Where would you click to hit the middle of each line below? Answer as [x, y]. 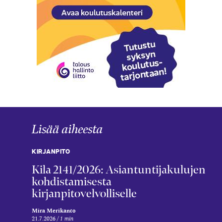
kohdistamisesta [72, 181]
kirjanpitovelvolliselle [84, 193]
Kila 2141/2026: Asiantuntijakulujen [119, 169]
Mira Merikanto [54, 210]
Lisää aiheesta [67, 129]
